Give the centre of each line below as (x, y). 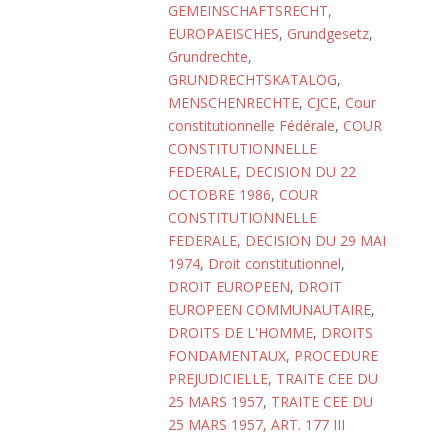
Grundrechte (208, 56)
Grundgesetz (328, 33)
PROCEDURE (336, 355)
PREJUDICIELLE (218, 378)
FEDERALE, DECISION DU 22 (262, 171)
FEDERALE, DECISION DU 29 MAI (277, 240)
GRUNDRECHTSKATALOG (252, 79)
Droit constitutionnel (274, 263)
